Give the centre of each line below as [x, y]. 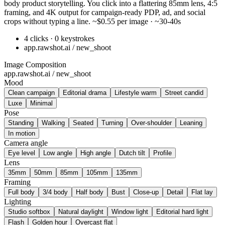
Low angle [58, 153]
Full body [21, 192]
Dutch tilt [132, 153]
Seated [83, 123]
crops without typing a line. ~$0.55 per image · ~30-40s [92, 21]
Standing [21, 123]
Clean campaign [31, 92]
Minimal [41, 103]
